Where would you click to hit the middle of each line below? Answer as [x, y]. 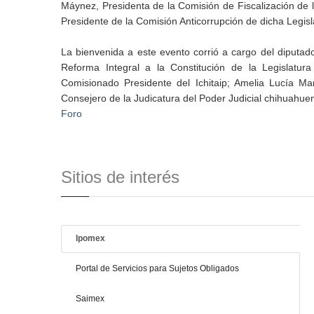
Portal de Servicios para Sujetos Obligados [157, 269]
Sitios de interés [120, 177]
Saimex [90, 299]
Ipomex [90, 239]
